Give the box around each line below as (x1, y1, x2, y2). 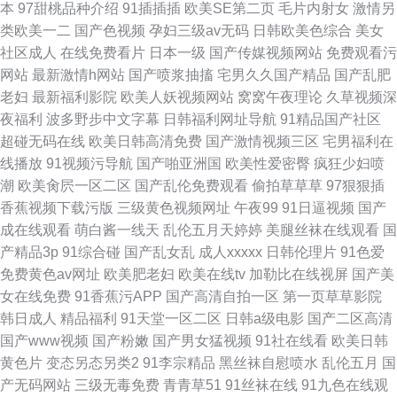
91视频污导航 (46, 156, 133, 171)
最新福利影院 (32, 90, 117, 105)
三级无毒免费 (74, 378, 160, 393)
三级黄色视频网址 (117, 200, 230, 215)
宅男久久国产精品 (217, 67, 331, 82)
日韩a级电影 (225, 311, 304, 326)
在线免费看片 (60, 45, 145, 60)
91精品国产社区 (280, 112, 381, 127)
